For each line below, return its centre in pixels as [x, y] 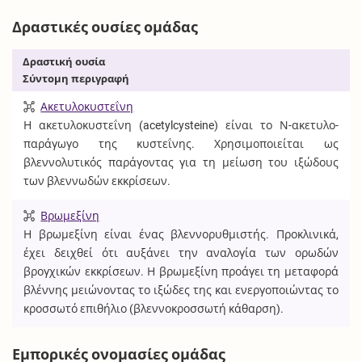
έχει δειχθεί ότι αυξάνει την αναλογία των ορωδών [181, 253]
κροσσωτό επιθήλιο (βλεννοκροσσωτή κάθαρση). [154, 308]
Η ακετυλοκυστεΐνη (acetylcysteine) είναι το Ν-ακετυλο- [181, 126]
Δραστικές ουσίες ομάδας [105, 27]
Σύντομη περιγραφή [76, 78]
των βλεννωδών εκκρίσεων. [97, 181]
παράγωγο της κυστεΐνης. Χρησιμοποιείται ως [181, 144]
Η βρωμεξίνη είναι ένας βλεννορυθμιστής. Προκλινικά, [181, 234]
